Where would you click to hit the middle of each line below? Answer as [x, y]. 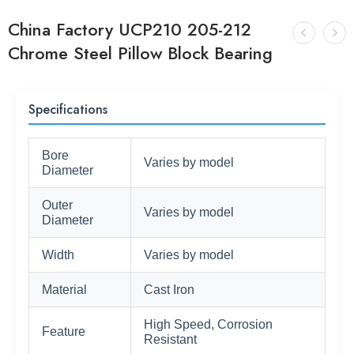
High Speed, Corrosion [208, 324]
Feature [64, 331]
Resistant [170, 339]
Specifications [68, 109]
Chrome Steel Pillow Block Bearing [140, 53]
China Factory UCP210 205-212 [130, 30]
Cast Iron [169, 290]
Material [64, 290]
